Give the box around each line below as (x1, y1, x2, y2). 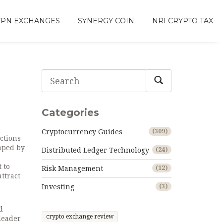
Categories (41, 107, 99, 118)
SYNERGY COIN (78, 16, 134, 25)
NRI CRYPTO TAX (152, 16, 213, 25)
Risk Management (41, 165, 103, 172)
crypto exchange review (46, 213, 113, 220)
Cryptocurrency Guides (41, 128, 122, 136)
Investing (41, 183, 74, 191)
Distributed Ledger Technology (41, 146, 149, 154)
